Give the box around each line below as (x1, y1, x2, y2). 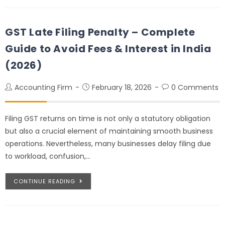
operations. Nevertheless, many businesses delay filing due (5, 138, 211, 149)
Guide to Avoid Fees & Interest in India (5, 41, 211, 56)
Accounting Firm (15, 82, 72, 92)
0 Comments (171, 82, 218, 92)
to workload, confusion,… (5, 151, 90, 161)
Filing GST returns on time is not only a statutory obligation (5, 113, 210, 124)
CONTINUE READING (14, 177, 75, 185)
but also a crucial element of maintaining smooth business (5, 126, 213, 136)
